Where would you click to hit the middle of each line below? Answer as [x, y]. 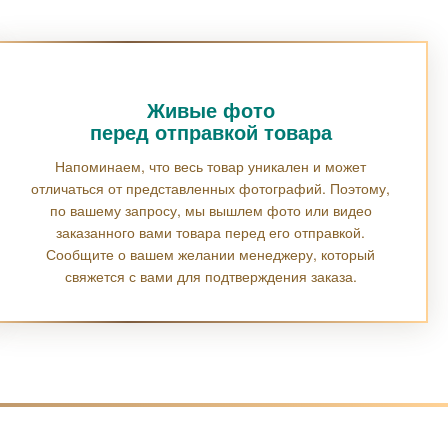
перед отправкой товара [210, 131]
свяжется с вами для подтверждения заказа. [210, 276]
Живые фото [210, 109]
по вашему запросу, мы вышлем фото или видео [210, 210]
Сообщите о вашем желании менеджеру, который [211, 254]
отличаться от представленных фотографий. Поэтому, [211, 188]
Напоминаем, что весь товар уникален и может [211, 166]
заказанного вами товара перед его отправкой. [211, 232]
